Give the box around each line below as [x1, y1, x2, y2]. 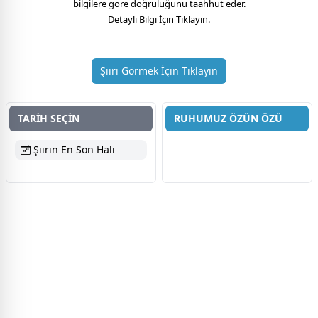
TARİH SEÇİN [18, 111, 79, 125]
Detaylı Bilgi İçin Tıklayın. [108, 13, 210, 26]
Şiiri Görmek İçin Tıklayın [100, 64, 218, 77]
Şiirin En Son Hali [31, 143, 115, 156]
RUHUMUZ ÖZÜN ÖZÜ [174, 111, 283, 125]
